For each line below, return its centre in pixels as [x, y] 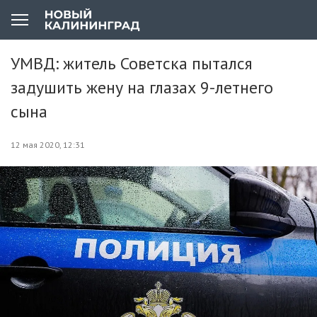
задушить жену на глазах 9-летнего [142, 87]
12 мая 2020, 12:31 [48, 145]
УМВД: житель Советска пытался [132, 63]
